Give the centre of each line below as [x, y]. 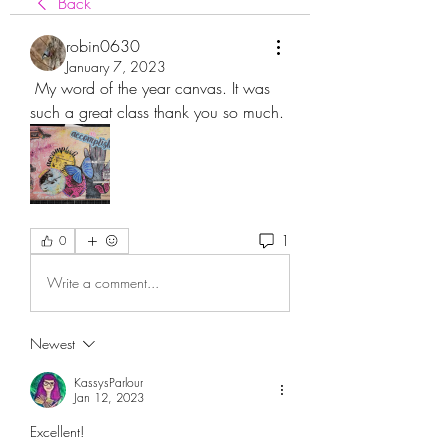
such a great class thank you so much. [157, 111]
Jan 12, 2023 [109, 397]
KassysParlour [108, 382]
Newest [52, 343]
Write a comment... [103, 283]
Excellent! [59, 431]
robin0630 [103, 45]
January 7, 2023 [116, 66]
